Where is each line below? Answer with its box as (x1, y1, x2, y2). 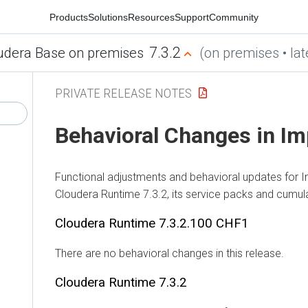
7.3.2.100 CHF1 (155, 215, 249, 231)
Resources (128, 11, 175, 23)
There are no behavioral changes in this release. (55, 246, 284, 260)
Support (175, 11, 209, 23)
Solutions (88, 11, 128, 23)
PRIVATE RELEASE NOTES (55, 85, 192, 101)
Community (209, 11, 258, 23)
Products (49, 11, 88, 23)
